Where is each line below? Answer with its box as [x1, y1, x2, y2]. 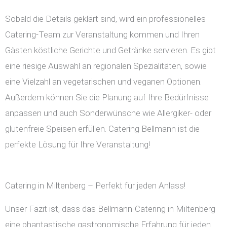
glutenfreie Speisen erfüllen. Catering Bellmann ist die [5, 124, 200, 134]
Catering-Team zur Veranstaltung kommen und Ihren [5, 29, 200, 40]
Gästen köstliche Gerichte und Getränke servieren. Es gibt [5, 45, 216, 56]
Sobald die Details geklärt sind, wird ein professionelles [5, 14, 206, 24]
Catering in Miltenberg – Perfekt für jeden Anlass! [5, 180, 185, 191]
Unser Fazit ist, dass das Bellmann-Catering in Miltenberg [5, 204, 215, 214]
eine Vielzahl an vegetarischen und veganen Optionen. [5, 77, 202, 87]
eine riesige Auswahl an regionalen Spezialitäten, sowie [5, 61, 207, 71]
